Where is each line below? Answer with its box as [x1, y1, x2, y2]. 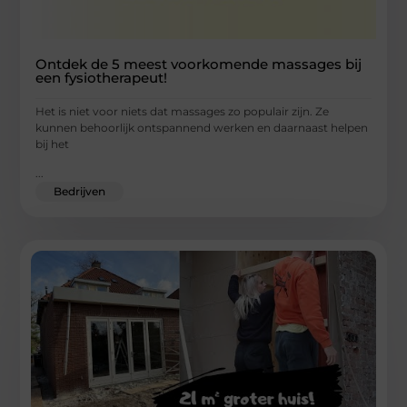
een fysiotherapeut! [35, 68, 168, 86]
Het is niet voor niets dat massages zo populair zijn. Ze [35, 104, 330, 118]
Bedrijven [54, 184, 106, 199]
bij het [35, 136, 70, 151]
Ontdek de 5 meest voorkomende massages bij [35, 55, 362, 73]
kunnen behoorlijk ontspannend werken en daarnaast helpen [35, 120, 369, 134]
